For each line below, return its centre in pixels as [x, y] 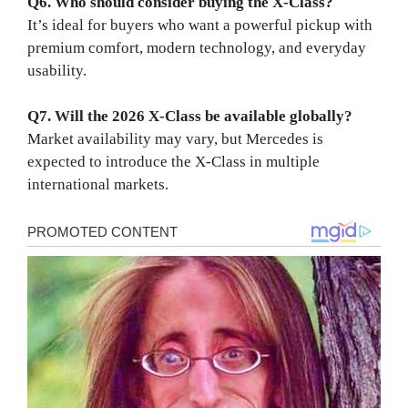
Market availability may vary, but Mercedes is [175, 139]
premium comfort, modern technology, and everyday [197, 47]
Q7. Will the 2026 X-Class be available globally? [190, 117]
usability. [57, 70]
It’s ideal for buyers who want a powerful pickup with [200, 25]
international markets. [98, 185]
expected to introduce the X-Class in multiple [173, 162]
